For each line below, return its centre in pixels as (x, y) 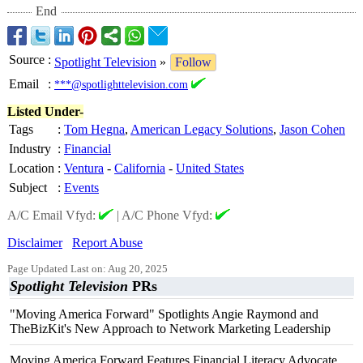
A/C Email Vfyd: (53, 215)
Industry (30, 149)
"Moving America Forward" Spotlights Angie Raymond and (164, 314)
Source (27, 60)
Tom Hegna (94, 129)
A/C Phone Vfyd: (169, 215)
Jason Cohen (312, 129)
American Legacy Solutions (202, 129)
